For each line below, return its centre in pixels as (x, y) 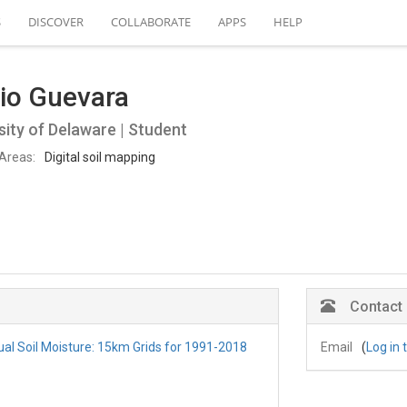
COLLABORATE (151, 22)
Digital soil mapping (99, 157)
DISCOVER (56, 22)
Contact (376, 307)
